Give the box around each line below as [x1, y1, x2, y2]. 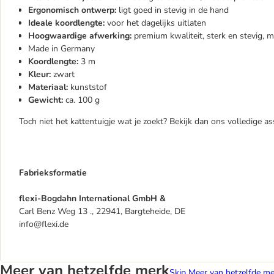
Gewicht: [28, 94, 65, 106]
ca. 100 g [65, 94, 100, 106]
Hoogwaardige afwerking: [28, 30, 134, 42]
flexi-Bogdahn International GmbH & [19, 193, 166, 204]
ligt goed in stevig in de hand [119, 4, 229, 16]
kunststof [68, 81, 107, 93]
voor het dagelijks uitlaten [107, 17, 206, 29]
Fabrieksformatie [19, 167, 87, 179]
